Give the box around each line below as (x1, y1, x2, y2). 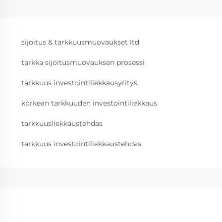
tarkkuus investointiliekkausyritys (21, 78, 137, 87)
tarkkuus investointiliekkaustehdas (21, 139, 141, 148)
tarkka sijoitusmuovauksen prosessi (21, 58, 145, 67)
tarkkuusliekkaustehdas (21, 119, 103, 128)
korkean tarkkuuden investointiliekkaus (21, 99, 157, 108)
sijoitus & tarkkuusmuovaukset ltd (21, 38, 139, 47)
